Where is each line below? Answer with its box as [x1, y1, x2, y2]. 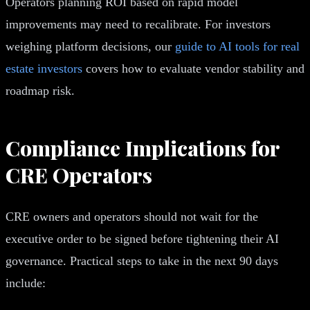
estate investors [6, 61, 82, 75]
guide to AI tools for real [175, 39, 300, 53]
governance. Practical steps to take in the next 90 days [6, 253, 278, 268]
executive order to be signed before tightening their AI [6, 231, 279, 246]
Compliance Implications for [6, 134, 280, 162]
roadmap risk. [6, 83, 75, 98]
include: [6, 275, 46, 290]
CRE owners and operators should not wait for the [6, 209, 258, 224]
